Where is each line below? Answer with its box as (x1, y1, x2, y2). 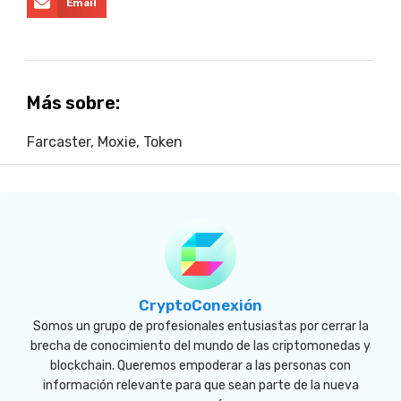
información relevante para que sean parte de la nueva (42, 378, 359, 394)
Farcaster (27, 133, 90, 151)
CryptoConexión (139, 296, 262, 315)
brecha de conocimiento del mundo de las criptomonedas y (30, 338, 371, 354)
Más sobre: (27, 92, 120, 115)
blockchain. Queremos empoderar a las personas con (50, 358, 351, 374)
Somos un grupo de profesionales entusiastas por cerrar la (32, 319, 369, 335)
